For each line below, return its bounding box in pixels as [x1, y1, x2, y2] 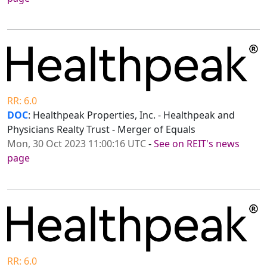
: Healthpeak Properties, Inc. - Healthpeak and [28, 108, 235, 122]
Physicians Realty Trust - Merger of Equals [7, 123, 195, 136]
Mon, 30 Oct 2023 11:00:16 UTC [7, 137, 146, 151]
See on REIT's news [154, 137, 240, 151]
